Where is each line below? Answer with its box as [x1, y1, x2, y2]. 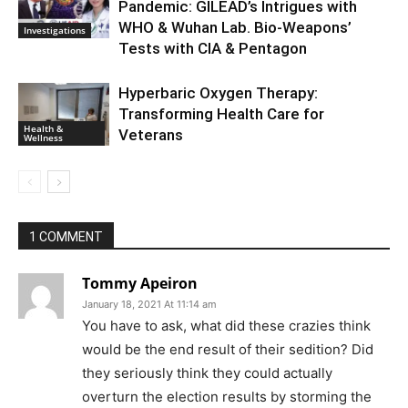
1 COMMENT [29, 229, 103, 244]
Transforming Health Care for [118, 104, 324, 123]
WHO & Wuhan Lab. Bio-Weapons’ [118, 17, 352, 36]
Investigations [24, 23, 86, 36]
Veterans [118, 125, 183, 144]
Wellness [24, 130, 63, 144]
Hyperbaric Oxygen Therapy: [118, 83, 318, 102]
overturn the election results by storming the [82, 387, 372, 405]
